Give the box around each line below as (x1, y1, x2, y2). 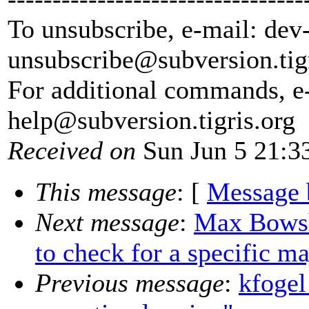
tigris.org (199, 106, 295, 135)
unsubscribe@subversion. (8, 45, 279, 74)
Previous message (35, 268, 224, 298)
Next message (35, 208, 179, 237)
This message (35, 177, 177, 207)
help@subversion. (8, 106, 199, 135)
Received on (8, 136, 136, 166)
